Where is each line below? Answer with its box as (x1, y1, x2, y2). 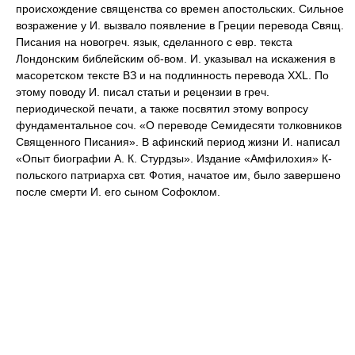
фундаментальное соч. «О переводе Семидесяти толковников (16, 119, 342, 132)
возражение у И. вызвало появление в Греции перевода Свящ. (16, 19, 344, 32)
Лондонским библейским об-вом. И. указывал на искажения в (16, 52, 335, 65)
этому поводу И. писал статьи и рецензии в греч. (16, 86, 269, 98)
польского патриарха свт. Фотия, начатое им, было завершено (16, 169, 341, 181)
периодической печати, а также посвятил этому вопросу (16, 102, 308, 115)
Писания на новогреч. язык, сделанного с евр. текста (16, 36, 292, 48)
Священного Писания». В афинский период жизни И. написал (16, 136, 340, 148)
